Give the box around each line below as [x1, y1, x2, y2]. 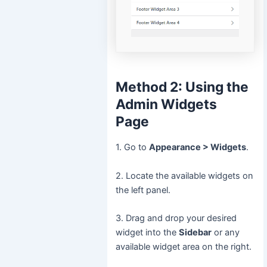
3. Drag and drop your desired [116, 213, 237, 224]
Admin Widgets [116, 95, 218, 113]
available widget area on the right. [116, 241, 252, 253]
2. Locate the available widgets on [116, 170, 254, 181]
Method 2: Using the [116, 78, 249, 95]
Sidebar [179, 227, 212, 238]
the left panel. [116, 184, 171, 195]
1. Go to [116, 142, 150, 153]
